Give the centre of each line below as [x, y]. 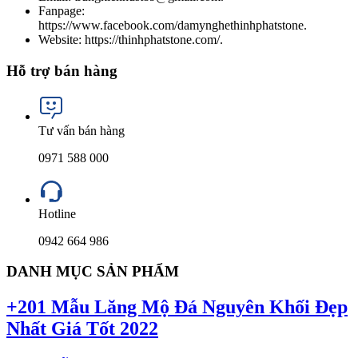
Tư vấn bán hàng [82, 130]
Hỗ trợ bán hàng [62, 70]
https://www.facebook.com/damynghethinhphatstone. [173, 26]
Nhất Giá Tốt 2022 [82, 329]
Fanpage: [62, 11]
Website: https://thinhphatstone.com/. [131, 40]
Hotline [57, 213]
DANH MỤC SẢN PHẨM [93, 272]
